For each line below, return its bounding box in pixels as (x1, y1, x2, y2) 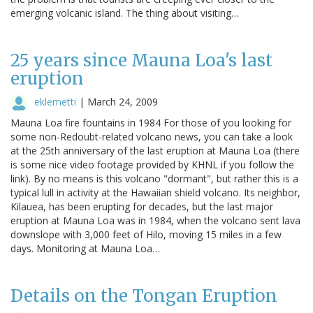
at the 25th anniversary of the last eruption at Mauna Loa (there (10, 143, 300, 157)
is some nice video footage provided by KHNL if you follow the (10, 157, 294, 171)
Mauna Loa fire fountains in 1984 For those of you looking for (10, 115, 291, 129)
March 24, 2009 (87, 94, 158, 108)
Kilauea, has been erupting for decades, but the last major (10, 199, 273, 213)
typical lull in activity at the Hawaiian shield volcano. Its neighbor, (10, 185, 300, 199)
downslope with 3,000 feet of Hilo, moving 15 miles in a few (10, 227, 282, 241)
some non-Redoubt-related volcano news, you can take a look (10, 129, 293, 143)
